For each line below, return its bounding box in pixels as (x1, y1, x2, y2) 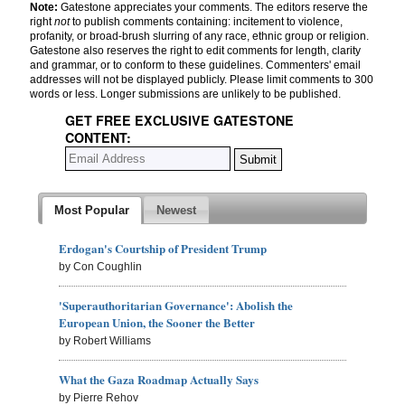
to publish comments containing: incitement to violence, (70, 15, 343, 29)
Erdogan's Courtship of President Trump (59, 239, 268, 257)
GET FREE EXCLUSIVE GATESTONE (65, 111, 294, 130)
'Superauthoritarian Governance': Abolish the (59, 296, 294, 314)
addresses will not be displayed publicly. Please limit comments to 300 (30, 73, 373, 87)
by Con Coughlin (59, 259, 143, 273)
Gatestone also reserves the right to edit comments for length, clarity (30, 44, 361, 58)
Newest (156, 202, 197, 217)
